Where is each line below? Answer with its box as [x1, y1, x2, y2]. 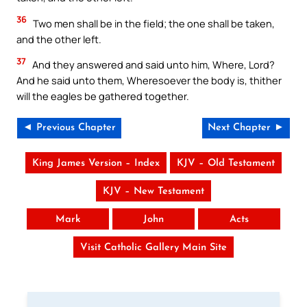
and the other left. [16, 32, 101, 46]
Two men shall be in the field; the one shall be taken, [31, 16, 275, 30]
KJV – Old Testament [177, 158, 275, 169]
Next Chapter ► [208, 122, 284, 133]
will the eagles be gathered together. [16, 89, 189, 103]
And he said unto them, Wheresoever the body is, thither [16, 73, 282, 88]
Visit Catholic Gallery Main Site [80, 242, 227, 253]
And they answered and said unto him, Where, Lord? [30, 58, 275, 72]
